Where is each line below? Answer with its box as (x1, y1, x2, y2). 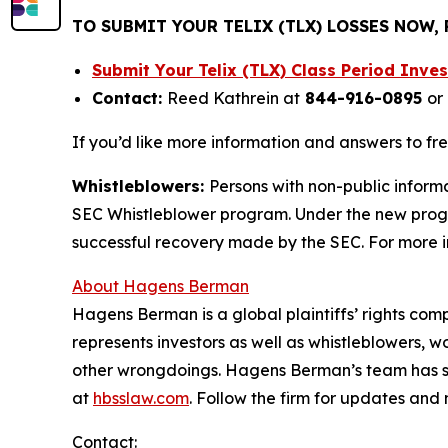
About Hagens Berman (72, 276, 249, 297)
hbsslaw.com (93, 388, 189, 409)
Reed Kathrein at (167, 88, 300, 109)
